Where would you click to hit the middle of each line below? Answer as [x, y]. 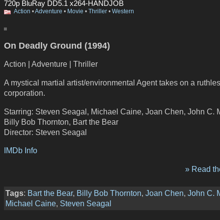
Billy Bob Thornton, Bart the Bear [61, 122]
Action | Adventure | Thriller [51, 64]
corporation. [25, 93]
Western [123, 12]
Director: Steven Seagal [45, 132]
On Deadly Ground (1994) [57, 45]
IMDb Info [21, 151]
